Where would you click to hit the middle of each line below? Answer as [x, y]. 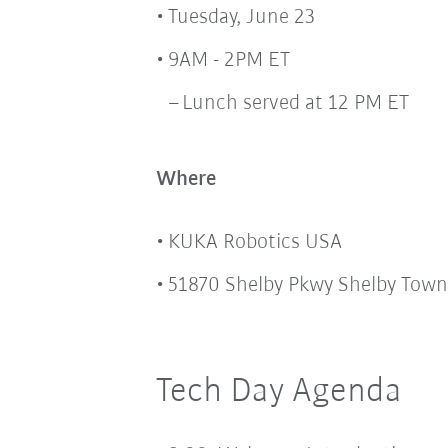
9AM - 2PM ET [228, 61]
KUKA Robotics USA [254, 242]
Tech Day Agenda [278, 391]
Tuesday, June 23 [241, 18]
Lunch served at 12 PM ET [295, 104]
